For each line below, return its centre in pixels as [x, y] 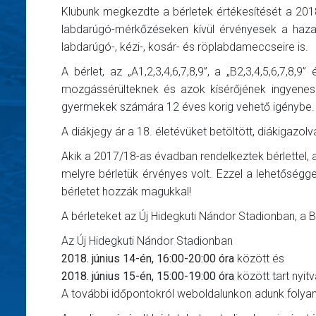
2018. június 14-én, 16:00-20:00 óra [148, 258]
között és [259, 258]
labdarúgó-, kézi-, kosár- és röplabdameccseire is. [185, 47]
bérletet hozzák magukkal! [126, 191]
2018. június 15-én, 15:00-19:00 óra [148, 276]
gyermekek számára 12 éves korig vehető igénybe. [188, 107]
